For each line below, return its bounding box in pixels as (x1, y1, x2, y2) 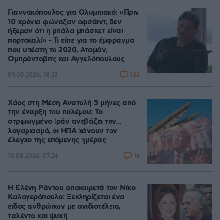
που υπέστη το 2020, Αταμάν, (8, 45, 107, 55)
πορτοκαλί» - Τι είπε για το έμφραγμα (8, 35, 134, 46)
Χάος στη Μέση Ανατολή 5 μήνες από (8, 98, 136, 108)
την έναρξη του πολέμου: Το (8, 107, 102, 117)
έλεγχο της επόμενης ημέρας (8, 135, 106, 145)
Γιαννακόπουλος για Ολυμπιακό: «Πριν (8, 7, 139, 18)
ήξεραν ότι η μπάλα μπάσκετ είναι (8, 26, 123, 36)
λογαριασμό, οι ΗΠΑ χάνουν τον (8, 126, 117, 136)
